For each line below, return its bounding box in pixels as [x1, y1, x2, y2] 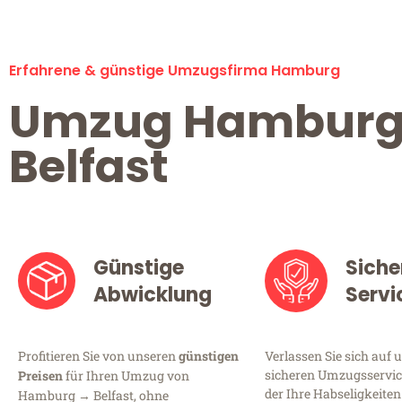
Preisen [18, 367, 63, 385]
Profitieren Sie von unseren [18, 347, 179, 365]
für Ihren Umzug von [63, 367, 189, 385]
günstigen [179, 347, 239, 365]
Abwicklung [93, 281, 213, 310]
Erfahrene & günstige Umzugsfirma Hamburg [9, 60, 340, 82]
